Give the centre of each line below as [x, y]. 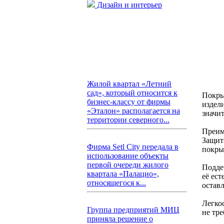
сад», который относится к [132, 93]
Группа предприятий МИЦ [133, 210]
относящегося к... [116, 183]
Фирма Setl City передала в [133, 147]
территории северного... [128, 120]
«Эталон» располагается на [133, 111]
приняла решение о [120, 219]
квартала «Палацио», [123, 174]
